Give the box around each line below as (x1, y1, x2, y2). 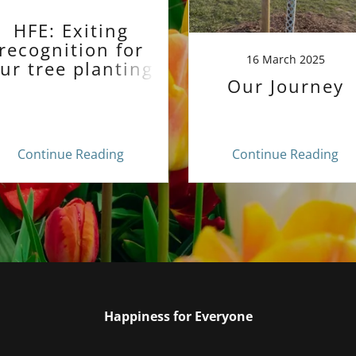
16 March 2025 (246, 52, 325, 67)
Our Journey (226, 74, 344, 99)
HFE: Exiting (13, 18, 129, 43)
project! (33, 75, 108, 100)
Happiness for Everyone (103, 308, 253, 325)
